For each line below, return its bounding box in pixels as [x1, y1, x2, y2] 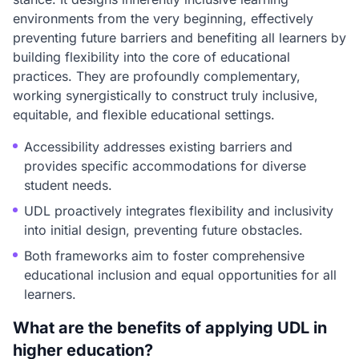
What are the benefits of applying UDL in [13, 318, 327, 337]
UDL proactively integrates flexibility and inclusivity [24, 203, 333, 219]
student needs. [24, 177, 112, 193]
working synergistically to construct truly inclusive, [13, 87, 318, 103]
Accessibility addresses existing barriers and [24, 139, 292, 155]
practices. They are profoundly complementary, [13, 68, 301, 84]
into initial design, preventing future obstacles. [24, 222, 303, 238]
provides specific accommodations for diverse [24, 158, 306, 174]
